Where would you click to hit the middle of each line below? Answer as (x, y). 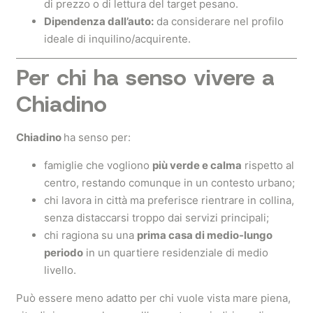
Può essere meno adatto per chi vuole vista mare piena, (153, 298)
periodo (64, 253)
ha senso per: (97, 137)
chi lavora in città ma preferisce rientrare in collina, (169, 200)
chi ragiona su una (90, 235)
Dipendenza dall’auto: (99, 21)
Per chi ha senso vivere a (145, 78)
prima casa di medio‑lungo (205, 235)
